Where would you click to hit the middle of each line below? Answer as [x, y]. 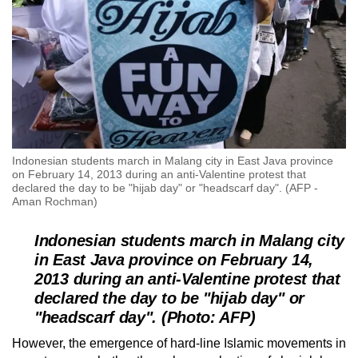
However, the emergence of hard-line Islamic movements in [179, 344]
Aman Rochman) [55, 202]
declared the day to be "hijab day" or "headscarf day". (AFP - [165, 188]
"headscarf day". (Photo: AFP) [145, 318]
